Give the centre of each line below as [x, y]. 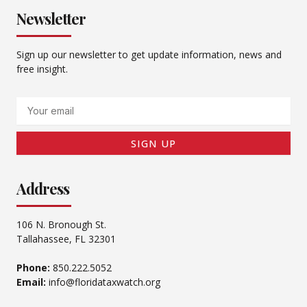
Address [43, 188]
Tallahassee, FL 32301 [66, 238]
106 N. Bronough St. [61, 224]
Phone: [33, 267]
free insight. [42, 69]
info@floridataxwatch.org [103, 282]
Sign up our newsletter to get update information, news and [149, 55]
